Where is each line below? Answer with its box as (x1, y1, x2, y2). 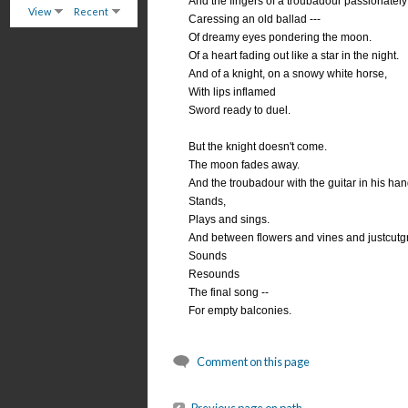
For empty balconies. (189, 304, 292, 318)
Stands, (189, 195, 227, 209)
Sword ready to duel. (189, 104, 291, 117)
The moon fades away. (189, 158, 301, 172)
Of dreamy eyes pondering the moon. (189, 31, 372, 45)
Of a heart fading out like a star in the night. (189, 49, 400, 63)
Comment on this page (197, 354, 311, 370)
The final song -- (189, 286, 270, 300)
